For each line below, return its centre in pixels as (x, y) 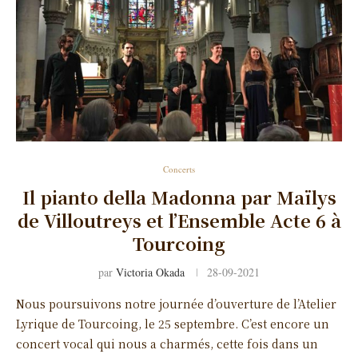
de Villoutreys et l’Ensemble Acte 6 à (179, 220)
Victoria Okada (150, 272)
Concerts (179, 169)
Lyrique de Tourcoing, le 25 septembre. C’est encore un (173, 323)
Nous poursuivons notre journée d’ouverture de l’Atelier (176, 303)
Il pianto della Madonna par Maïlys (179, 197)
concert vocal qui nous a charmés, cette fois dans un (167, 343)
